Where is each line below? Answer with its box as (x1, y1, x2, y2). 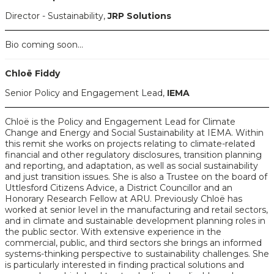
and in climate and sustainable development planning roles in (5, 215, 265, 226)
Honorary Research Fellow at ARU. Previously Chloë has (5, 193, 242, 204)
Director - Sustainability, (5, 10, 108, 21)
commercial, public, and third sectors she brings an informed (5, 237, 262, 248)
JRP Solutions (108, 10, 171, 21)
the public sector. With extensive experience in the (5, 226, 221, 237)
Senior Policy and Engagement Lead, (5, 87, 167, 98)
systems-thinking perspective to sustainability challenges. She (5, 248, 269, 259)
